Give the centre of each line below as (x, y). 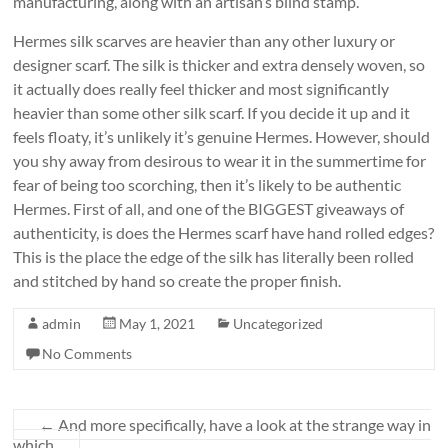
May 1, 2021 (157, 324)
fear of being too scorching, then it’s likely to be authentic (207, 185)
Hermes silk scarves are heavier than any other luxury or (204, 41)
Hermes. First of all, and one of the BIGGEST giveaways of (209, 209)
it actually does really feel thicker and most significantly (201, 89)
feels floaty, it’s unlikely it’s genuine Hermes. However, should (222, 137)
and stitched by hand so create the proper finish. (177, 281)
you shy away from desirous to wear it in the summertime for (220, 161)
